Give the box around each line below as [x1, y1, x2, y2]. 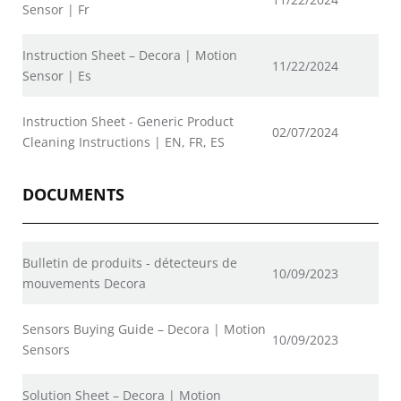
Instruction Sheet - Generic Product [22, 113, 234, 130]
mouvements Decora [22, 275, 146, 292]
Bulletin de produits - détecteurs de [22, 254, 237, 271]
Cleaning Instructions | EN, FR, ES [22, 133, 225, 150]
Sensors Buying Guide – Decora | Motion [22, 320, 266, 337]
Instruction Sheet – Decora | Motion [22, 47, 237, 64]
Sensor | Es [22, 67, 91, 84]
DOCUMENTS [22, 183, 124, 205]
